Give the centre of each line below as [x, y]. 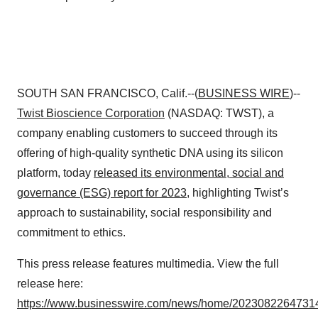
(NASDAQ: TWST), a [219, 113]
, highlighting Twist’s [238, 193]
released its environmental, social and [189, 173]
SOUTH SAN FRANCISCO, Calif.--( [108, 93]
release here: [50, 284]
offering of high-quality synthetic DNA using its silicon [150, 153]
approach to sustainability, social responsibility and [144, 213]
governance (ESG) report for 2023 [102, 193]
